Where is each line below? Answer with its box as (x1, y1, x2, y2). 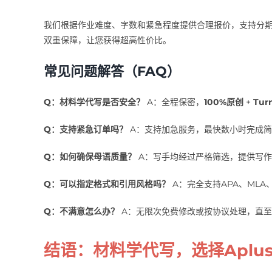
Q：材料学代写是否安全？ (43, 96, 144, 107)
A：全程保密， (144, 96, 204, 107)
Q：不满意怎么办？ (43, 205, 119, 217)
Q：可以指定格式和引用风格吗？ (43, 178, 170, 189)
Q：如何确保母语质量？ (43, 151, 136, 162)
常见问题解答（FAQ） (43, 63, 180, 80)
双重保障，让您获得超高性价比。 (43, 34, 171, 46)
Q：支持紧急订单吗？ (43, 123, 127, 135)
